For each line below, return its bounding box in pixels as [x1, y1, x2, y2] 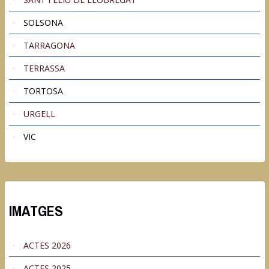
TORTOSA [23, 85, 63, 97]
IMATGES [9, 201, 63, 222]
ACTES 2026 [23, 240, 71, 252]
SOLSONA [23, 17, 63, 29]
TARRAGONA [23, 40, 75, 52]
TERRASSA [23, 62, 65, 74]
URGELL [23, 108, 55, 120]
